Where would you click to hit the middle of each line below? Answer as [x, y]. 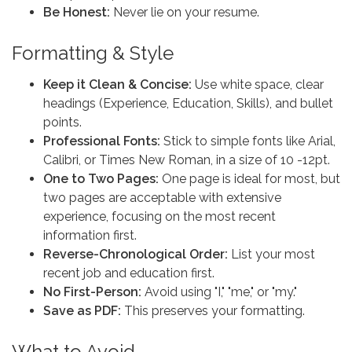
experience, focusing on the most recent [159, 216]
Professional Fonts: [102, 141]
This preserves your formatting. [214, 311]
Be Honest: [77, 12]
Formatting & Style [93, 53]
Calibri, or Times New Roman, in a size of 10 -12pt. [187, 160]
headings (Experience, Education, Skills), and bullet [188, 103]
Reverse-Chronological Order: [136, 254]
